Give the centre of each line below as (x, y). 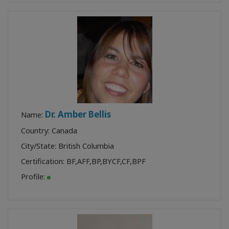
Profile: (34, 176)
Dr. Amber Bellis (78, 114)
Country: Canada (49, 130)
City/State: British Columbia (67, 146)
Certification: (44, 161)
